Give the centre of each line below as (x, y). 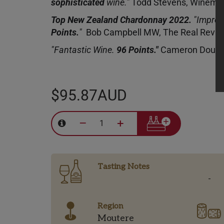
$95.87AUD (89, 95)
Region (110, 206)
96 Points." (137, 50)
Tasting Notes (123, 166)
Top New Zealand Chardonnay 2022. (121, 20)
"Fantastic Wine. (84, 50)
